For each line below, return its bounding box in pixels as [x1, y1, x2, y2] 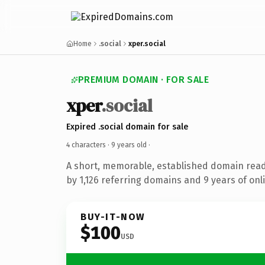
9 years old [111, 140, 147, 149]
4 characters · [66, 140, 111, 149]
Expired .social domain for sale [66, 121, 188, 132]
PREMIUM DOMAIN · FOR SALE [78, 74, 209, 85]
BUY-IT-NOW [80, 211, 146, 222]
